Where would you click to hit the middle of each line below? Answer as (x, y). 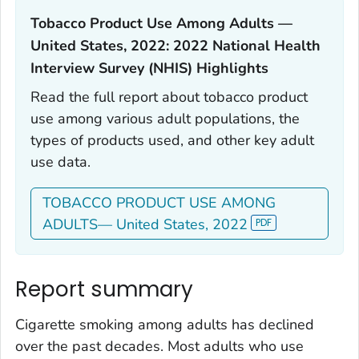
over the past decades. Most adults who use (159, 346)
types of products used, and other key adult (172, 141)
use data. (61, 162)
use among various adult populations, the (165, 119)
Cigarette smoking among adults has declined (165, 324)
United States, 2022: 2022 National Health (175, 46)
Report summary (104, 290)
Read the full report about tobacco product (169, 97)
